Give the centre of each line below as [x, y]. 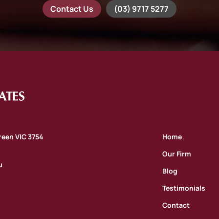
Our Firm [176, 154]
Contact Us [72, 9]
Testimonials [184, 188]
